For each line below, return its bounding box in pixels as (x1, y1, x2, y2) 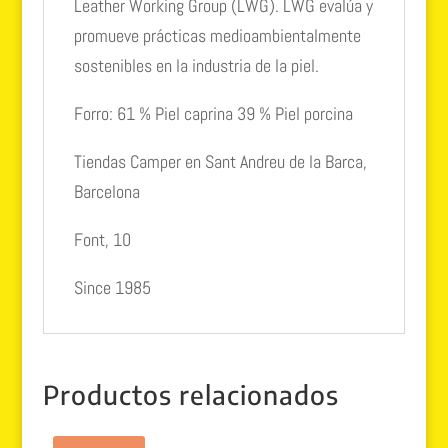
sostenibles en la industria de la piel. (73, 53, 319, 77)
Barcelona (73, 179, 140, 203)
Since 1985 (73, 275, 151, 299)
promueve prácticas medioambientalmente (73, 23, 361, 47)
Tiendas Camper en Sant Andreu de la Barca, (73, 149, 367, 173)
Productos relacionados (42, 377, 339, 411)
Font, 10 (73, 227, 131, 251)
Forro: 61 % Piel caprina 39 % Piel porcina (73, 101, 353, 125)
